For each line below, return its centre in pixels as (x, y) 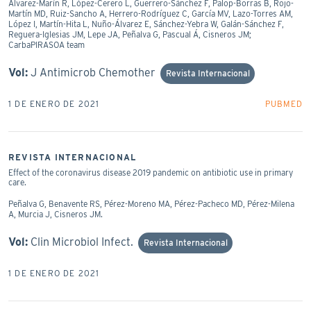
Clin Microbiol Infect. (82, 242)
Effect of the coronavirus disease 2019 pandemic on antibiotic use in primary (151, 172)
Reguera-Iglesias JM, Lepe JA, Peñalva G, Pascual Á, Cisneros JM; (130, 34)
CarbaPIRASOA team (47, 44)
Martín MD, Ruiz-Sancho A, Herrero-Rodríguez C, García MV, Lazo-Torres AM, (151, 13)
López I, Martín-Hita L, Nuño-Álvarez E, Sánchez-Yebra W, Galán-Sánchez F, (146, 24)
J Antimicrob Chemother (93, 72)
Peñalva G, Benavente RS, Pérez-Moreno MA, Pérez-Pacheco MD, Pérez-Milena (151, 203)
